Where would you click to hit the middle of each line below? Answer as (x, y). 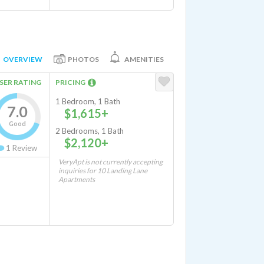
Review (24, 148)
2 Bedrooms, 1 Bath (90, 131)
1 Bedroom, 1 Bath (88, 101)
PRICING (72, 82)
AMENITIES (144, 59)
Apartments (77, 179)
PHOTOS (83, 59)
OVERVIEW (23, 59)
